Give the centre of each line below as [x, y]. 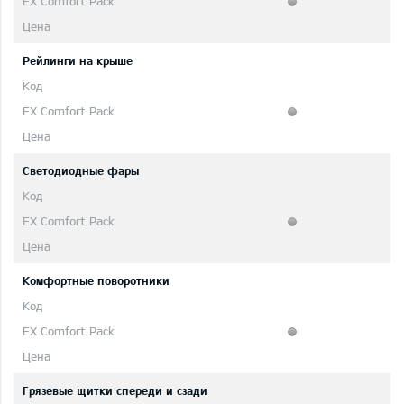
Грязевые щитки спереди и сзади [115, 391]
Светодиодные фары [81, 171]
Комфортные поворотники [96, 281]
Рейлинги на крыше [78, 61]
